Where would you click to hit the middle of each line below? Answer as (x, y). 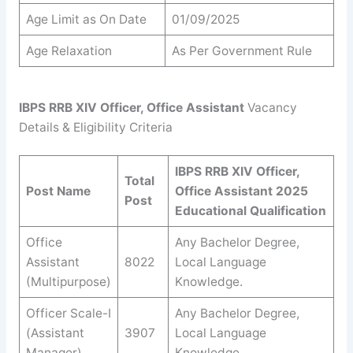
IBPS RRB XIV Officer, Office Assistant (131, 107)
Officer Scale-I (68, 314)
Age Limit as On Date (86, 20)
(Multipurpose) (68, 282)
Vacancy (270, 107)
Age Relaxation (69, 51)
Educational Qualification (250, 211)
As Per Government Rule (242, 51)
